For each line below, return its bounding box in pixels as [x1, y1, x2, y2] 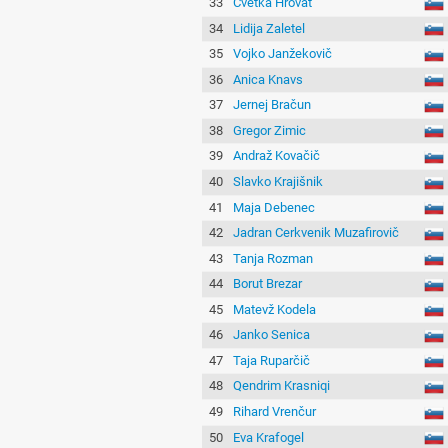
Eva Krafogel [233, 429, 305, 445]
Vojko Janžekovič [233, 46, 333, 62]
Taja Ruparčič [233, 352, 311, 368]
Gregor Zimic [233, 122, 307, 138]
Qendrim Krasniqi [233, 378, 331, 394]
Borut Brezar [233, 276, 303, 292]
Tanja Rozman [233, 250, 314, 266]
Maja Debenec [233, 199, 316, 215]
